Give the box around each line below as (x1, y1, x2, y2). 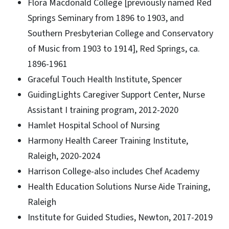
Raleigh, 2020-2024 (28, 149, 100, 163)
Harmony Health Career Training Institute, (28, 134, 188, 147)
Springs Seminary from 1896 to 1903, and (28, 11, 184, 25)
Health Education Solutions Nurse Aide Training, (28, 180, 210, 193)
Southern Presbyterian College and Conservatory (28, 27, 213, 40)
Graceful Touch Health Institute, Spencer (28, 73, 182, 86)
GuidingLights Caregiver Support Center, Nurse (28, 88, 205, 101)
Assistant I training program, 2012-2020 (28, 103, 178, 117)
